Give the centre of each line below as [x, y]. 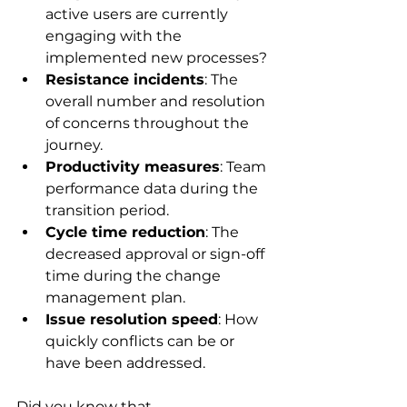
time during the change [135, 276]
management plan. [115, 298]
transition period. [107, 211]
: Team [245, 167]
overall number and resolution [157, 102]
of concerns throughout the [149, 124]
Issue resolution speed [132, 320]
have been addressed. [125, 363]
